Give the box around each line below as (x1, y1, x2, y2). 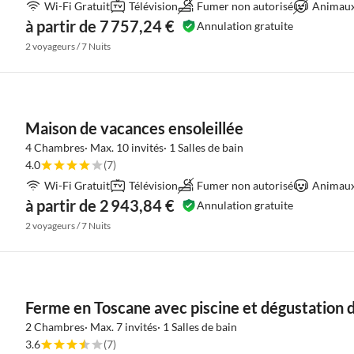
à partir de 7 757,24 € (25, 17, 175, 36)
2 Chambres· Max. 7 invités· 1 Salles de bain (25, 320, 237, 333)
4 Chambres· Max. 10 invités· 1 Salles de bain (25, 141, 243, 154)
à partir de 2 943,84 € (25, 196, 175, 215)
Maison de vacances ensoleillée (25, 119, 243, 137)
